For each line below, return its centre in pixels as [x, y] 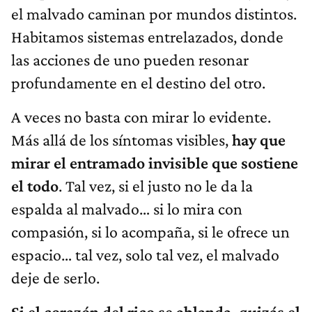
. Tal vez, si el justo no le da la [156, 186]
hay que [259, 140]
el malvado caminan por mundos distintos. [154, 14]
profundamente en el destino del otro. [138, 83]
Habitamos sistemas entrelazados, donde [147, 37]
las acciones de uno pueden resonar [130, 60]
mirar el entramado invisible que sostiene [155, 163]
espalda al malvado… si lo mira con [127, 209]
